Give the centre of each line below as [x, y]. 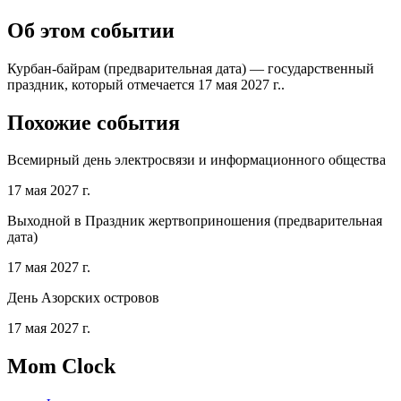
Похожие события [94, 122]
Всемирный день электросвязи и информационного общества [196, 160]
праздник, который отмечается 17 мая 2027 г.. [146, 84]
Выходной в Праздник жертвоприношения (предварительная [195, 221]
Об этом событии [91, 30]
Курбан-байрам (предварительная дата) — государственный [191, 68]
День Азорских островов [83, 298]
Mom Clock [61, 367]
